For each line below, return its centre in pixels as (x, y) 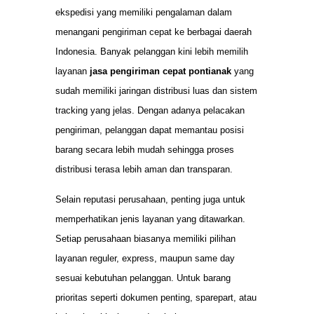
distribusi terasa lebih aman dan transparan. (144, 170)
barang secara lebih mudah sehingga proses (145, 150)
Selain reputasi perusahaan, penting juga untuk (150, 199)
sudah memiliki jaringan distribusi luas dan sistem (156, 91)
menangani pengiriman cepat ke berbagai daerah (153, 32)
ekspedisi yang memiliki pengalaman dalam (144, 13)
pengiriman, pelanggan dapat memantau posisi (150, 130)
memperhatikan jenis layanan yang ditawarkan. (150, 219)
